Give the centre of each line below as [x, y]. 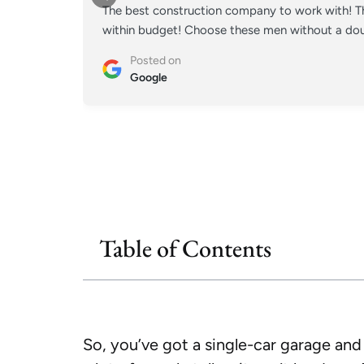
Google [149, 77]
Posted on [156, 60]
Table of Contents [185, 248]
